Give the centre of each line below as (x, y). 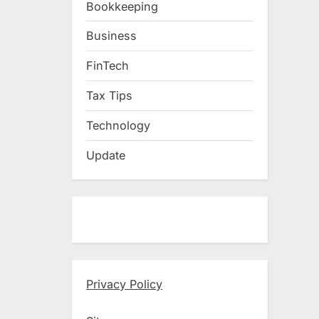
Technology (118, 126)
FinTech (108, 66)
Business (111, 36)
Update (106, 156)
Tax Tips (109, 96)
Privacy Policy (124, 284)
